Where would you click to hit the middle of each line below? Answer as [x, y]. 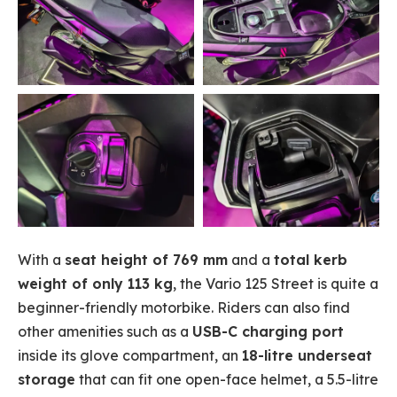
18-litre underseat [307, 356]
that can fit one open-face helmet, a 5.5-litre [227, 380]
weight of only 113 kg [95, 284]
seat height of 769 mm [146, 260]
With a [41, 260]
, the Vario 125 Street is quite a [276, 284]
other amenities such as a [105, 332]
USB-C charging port [268, 332]
